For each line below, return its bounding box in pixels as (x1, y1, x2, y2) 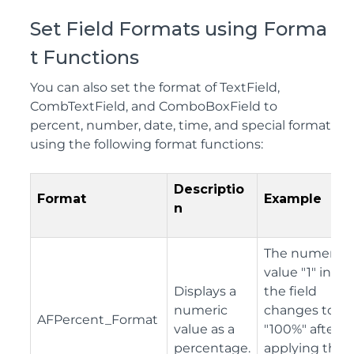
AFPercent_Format (37, 311, 158, 327)
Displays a (174, 283, 236, 299)
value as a (174, 321, 235, 337)
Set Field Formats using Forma (30, 17, 327, 40)
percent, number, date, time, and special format (30, 117, 331, 133)
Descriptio (174, 181, 244, 197)
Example (264, 190, 322, 206)
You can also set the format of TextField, (30, 79, 280, 95)
